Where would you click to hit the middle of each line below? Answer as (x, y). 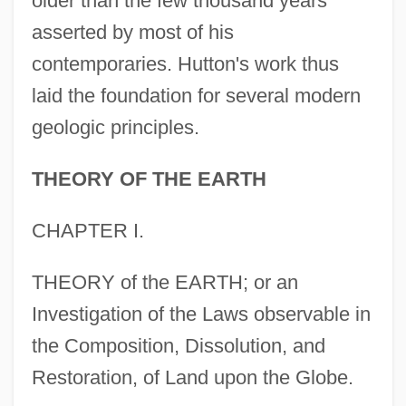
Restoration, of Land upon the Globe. (192, 378)
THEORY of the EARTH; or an (164, 283)
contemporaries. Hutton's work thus (185, 64)
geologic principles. (115, 128)
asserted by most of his (132, 33)
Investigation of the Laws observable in (201, 314)
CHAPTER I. (87, 231)
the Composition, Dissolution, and (178, 346)
